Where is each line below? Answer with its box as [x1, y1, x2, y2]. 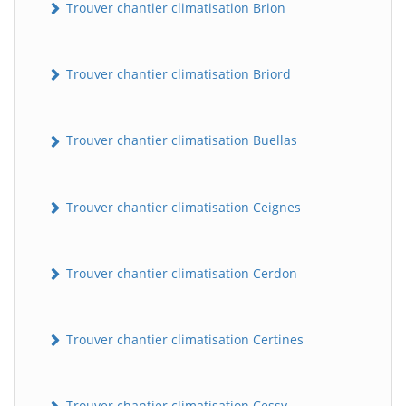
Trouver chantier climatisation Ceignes [63, 198, 301, 216]
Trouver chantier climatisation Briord [63, 65, 291, 83]
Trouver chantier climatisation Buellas [63, 131, 297, 150]
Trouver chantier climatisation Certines [63, 331, 304, 349]
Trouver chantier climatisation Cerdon [63, 264, 297, 282]
